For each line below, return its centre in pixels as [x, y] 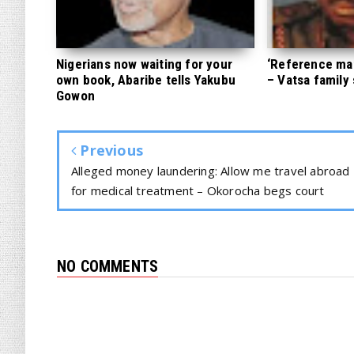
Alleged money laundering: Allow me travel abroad [211, 171]
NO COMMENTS [108, 266]
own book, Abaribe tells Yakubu [146, 80]
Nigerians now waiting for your [144, 64]
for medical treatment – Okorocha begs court [198, 190]
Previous [110, 150]
